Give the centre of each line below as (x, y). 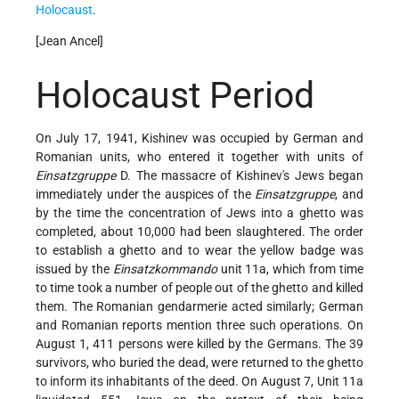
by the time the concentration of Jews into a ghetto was (199, 212)
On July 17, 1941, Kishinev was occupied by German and (199, 138)
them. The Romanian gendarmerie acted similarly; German (199, 306)
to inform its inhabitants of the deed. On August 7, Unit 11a (199, 381)
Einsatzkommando (165, 269)
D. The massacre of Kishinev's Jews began (240, 175)
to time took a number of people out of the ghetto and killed (199, 287)
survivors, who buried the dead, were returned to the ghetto (199, 362)
